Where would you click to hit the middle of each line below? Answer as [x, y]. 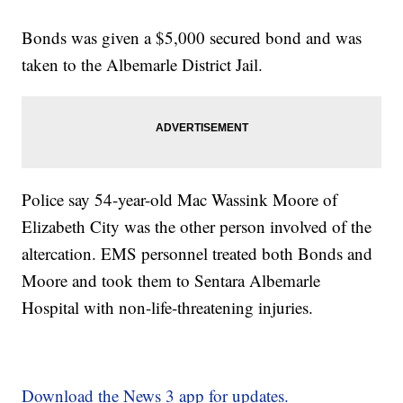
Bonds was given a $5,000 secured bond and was [192, 38]
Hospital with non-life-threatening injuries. [168, 308]
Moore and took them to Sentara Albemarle [171, 281]
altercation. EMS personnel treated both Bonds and [197, 254]
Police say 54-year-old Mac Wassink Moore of [180, 200]
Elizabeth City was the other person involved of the [197, 227]
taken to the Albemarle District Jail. [143, 65]
